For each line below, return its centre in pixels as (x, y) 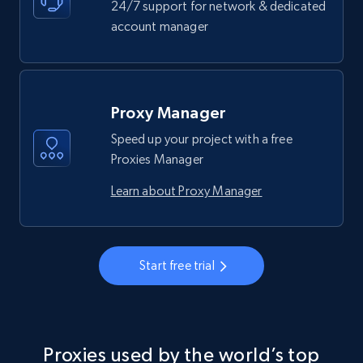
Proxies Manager (157, 159)
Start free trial (177, 265)
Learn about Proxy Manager (186, 190)
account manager (159, 26)
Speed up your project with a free (201, 139)
